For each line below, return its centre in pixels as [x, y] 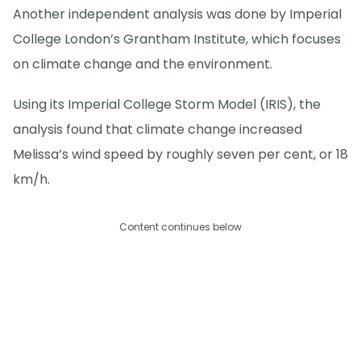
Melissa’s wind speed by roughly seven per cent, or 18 [180, 154]
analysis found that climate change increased [158, 129]
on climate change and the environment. [143, 64]
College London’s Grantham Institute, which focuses [177, 39]
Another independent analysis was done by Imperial [177, 14]
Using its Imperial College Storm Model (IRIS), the [167, 104]
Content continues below [180, 226]
